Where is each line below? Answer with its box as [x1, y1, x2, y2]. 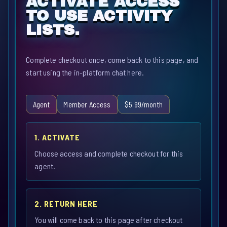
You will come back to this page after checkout [34, 215, 183, 225]
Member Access [63, 99, 111, 109]
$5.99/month [125, 99, 163, 109]
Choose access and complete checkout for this [34, 148, 183, 159]
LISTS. [26, 22, 80, 39]
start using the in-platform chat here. [26, 67, 144, 78]
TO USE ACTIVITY [26, 8, 173, 24]
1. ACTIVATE [34, 132, 80, 142]
